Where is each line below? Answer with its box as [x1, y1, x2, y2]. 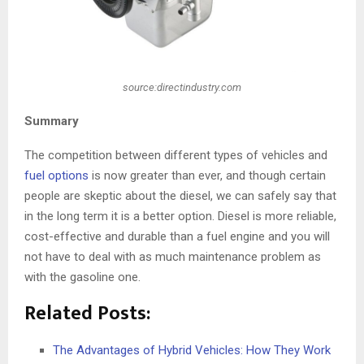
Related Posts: [24, 297, 150, 330]
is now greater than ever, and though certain [89, 167, 326, 183]
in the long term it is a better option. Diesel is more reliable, [24, 208, 336, 223]
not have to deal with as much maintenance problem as [24, 249, 321, 264]
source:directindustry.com [123, 81, 241, 94]
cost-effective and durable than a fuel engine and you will [24, 228, 330, 244]
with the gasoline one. [24, 269, 141, 284]
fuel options [24, 167, 89, 183]
